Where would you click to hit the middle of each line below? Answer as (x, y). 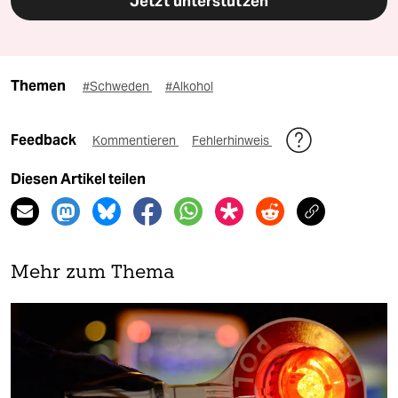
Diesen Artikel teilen (78, 179)
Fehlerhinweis (232, 140)
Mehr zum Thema (93, 273)
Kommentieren (135, 140)
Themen (38, 85)
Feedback (45, 139)
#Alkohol (189, 86)
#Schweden (117, 86)
